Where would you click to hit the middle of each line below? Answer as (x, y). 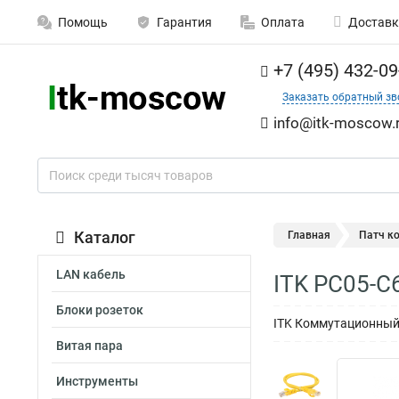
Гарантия (184, 22)
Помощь (83, 22)
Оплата (283, 22)
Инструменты (97, 381)
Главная (309, 235)
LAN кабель (91, 274)
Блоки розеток (100, 310)
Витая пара (90, 346)
